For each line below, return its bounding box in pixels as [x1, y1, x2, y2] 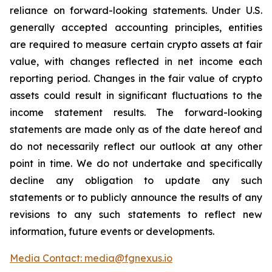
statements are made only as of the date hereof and [10, 123, 262, 135]
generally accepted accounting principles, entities [10, 21, 262, 33]
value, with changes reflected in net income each [10, 55, 262, 67]
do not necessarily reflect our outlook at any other [10, 140, 262, 152]
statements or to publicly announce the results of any [10, 191, 262, 203]
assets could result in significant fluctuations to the [10, 89, 262, 101]
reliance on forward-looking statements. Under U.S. [10, 4, 262, 16]
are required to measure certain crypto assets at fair [10, 38, 262, 50]
